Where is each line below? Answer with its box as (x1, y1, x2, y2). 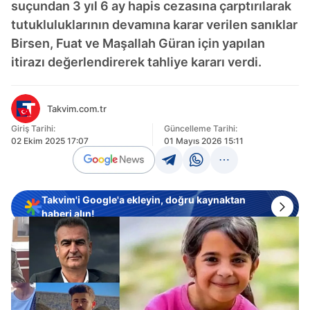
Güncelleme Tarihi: (163, 123, 237, 134)
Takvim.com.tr (47, 103, 107, 114)
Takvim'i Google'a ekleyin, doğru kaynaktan (42, 194, 246, 206)
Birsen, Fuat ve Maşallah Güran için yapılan (11, 36, 265, 51)
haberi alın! (42, 208, 95, 219)
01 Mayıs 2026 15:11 (163, 136, 244, 146)
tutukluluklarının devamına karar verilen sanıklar (11, 17, 298, 32)
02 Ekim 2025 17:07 (11, 136, 89, 146)
